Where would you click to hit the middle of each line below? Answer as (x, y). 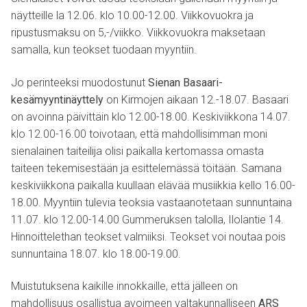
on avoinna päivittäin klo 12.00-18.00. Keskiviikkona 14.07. (151, 116)
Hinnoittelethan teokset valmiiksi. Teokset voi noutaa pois (148, 236)
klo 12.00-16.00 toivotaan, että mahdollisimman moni (139, 134)
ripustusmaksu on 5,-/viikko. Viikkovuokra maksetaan (138, 32)
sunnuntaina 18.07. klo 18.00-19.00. (96, 254)
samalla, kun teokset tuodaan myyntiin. (104, 49)
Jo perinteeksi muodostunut (79, 82)
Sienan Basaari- (185, 82)
